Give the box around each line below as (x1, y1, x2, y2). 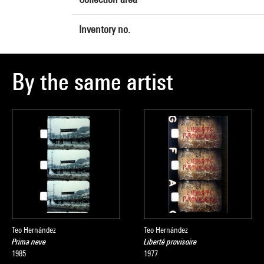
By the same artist (12, 68, 173, 95)
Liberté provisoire (144, 237, 197, 246)
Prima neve (12, 237, 46, 246)
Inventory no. (79, 23, 130, 35)
